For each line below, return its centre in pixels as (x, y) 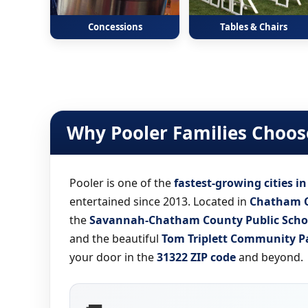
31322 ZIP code (196, 257)
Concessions (115, 27)
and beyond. (269, 257)
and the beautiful (115, 239)
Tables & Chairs (254, 27)
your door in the (113, 257)
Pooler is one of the (122, 183)
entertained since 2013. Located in (159, 201)
